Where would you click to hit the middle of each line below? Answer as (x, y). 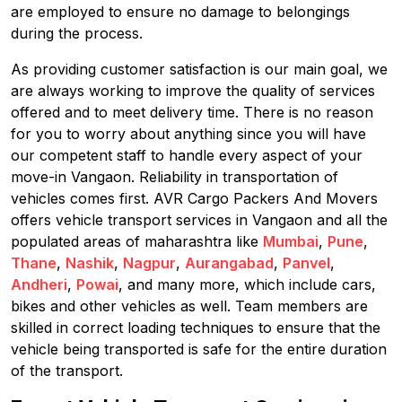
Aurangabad (229, 263)
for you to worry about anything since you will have (188, 134)
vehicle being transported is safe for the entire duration (199, 349)
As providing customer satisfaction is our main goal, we (199, 69)
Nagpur (149, 263)
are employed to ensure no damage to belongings (180, 12)
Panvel (306, 263)
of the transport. (67, 371)
